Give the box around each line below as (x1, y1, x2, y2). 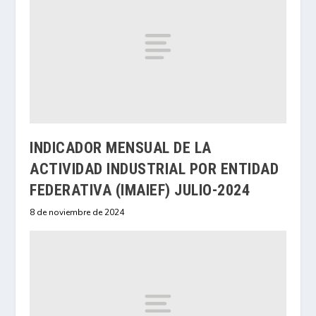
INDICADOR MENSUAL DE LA (30, 138, 212, 157)
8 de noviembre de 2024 (30, 206, 125, 218)
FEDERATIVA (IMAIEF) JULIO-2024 (30, 181, 250, 199)
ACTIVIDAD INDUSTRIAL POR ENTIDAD (30, 159, 279, 178)
